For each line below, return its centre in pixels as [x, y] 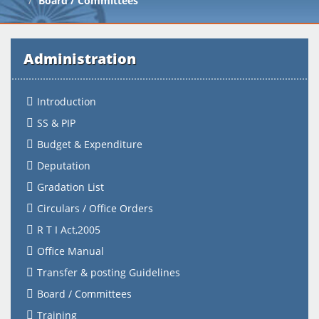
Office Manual [70, 251]
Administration [80, 59]
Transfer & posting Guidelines [109, 272]
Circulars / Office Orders [95, 208]
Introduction [67, 101]
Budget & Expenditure [90, 144]
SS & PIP [56, 123]
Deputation [64, 166]
